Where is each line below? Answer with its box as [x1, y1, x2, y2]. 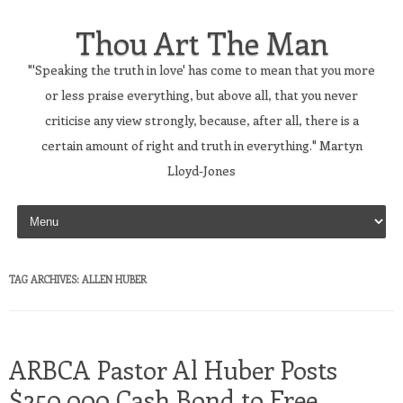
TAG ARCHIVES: [9, 273, 82, 286]
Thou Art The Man [75, 22, 328, 63]
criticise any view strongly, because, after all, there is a [44, 112, 359, 129]
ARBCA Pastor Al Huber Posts [9, 353, 337, 386]
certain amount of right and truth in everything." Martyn [40, 137, 363, 154]
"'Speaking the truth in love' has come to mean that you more [28, 61, 375, 78]
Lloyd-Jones [167, 162, 236, 179]
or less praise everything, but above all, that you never [45, 86, 358, 103]
